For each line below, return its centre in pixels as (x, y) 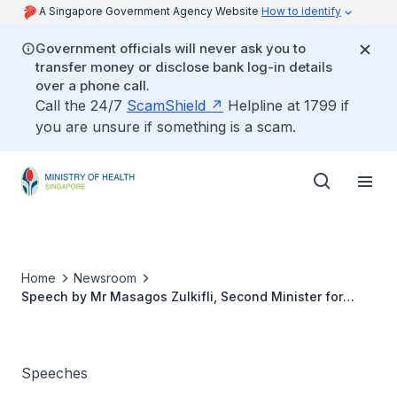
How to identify (301, 11)
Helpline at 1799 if (286, 105)
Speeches (54, 373)
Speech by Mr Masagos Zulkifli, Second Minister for (182, 296)
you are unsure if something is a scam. (166, 127)
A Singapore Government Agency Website (150, 11)
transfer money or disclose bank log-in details (184, 67)
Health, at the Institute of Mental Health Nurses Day (183, 315)
